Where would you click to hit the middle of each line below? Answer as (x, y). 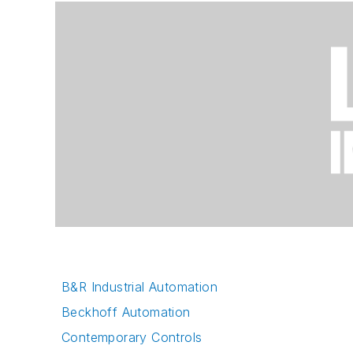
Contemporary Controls (132, 337)
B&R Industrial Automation (139, 286)
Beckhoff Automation (126, 312)
